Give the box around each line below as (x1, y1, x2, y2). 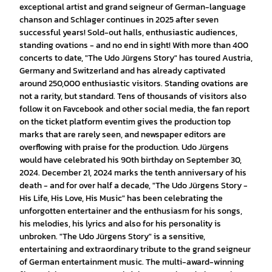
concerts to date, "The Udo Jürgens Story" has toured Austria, (19, 51, 253, 64)
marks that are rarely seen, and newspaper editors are (19, 127, 226, 141)
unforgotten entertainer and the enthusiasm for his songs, (19, 204, 242, 217)
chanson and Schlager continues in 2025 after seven (19, 13, 219, 26)
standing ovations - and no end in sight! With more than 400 (19, 38, 248, 52)
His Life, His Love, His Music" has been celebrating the (19, 191, 223, 205)
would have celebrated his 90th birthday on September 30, (19, 153, 242, 166)
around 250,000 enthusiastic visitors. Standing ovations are (19, 76, 248, 90)
